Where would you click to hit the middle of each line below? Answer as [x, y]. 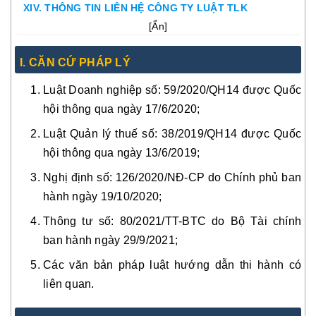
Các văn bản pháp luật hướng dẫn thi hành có [172, 265]
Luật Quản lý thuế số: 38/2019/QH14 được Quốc [172, 134]
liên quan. [69, 284]
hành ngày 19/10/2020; [103, 196]
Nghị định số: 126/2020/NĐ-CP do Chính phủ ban [172, 177]
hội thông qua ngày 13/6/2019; [122, 153]
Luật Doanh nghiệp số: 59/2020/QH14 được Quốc [172, 90]
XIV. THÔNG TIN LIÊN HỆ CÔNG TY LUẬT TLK [135, 7]
